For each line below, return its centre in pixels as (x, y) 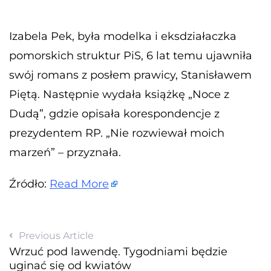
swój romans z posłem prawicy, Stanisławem (130, 75)
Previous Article (56, 235)
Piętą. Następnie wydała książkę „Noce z (119, 94)
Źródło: (29, 184)
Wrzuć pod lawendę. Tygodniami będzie (118, 251)
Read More (79, 184)
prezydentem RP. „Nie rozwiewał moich (117, 133)
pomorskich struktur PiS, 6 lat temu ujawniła (131, 55)
